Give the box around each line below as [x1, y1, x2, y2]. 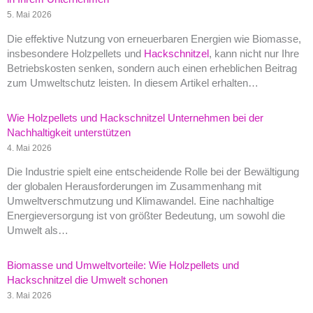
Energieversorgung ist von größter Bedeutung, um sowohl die [7, 210, 285, 222]
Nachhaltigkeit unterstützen [7, 126, 131, 138]
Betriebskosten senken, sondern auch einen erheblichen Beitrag [7, 62, 297, 74]
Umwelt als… [7, 225, 68, 237]
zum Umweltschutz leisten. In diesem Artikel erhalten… [7, 77, 259, 89]
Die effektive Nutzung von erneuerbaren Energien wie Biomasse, [7, 33, 301, 45]
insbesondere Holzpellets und [7, 48, 144, 59]
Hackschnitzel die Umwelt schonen [7, 275, 168, 286]
